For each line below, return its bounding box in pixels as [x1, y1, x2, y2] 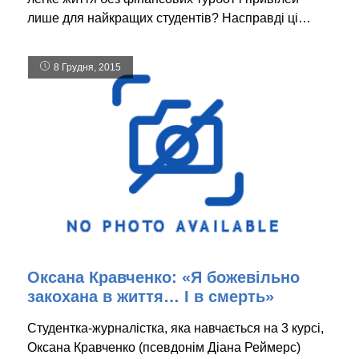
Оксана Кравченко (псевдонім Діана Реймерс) [27, 340, 301, 354]
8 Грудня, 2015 [54, 62, 121, 74]
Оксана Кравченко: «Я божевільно [27, 268, 300, 286]
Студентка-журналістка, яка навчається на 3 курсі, [27, 321, 324, 335]
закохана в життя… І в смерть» [27, 287, 274, 305]
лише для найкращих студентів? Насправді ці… [27, 11, 311, 26]
